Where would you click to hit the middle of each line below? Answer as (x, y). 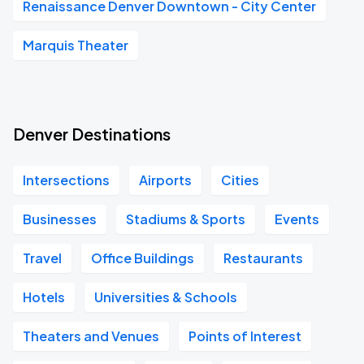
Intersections (66, 180)
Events (297, 219)
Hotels (44, 297)
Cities (240, 180)
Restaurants (263, 258)
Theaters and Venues (91, 336)
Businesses (60, 219)
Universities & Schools (166, 297)
